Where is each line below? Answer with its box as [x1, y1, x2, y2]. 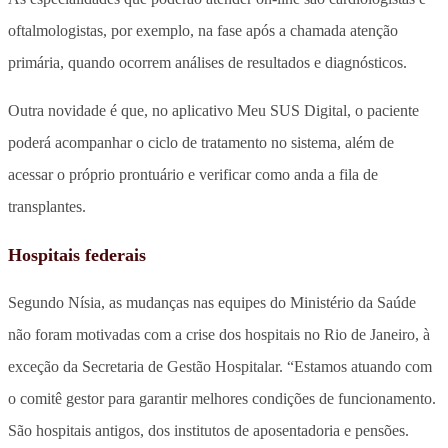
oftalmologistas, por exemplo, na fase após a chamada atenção [8, 21, 398, 39]
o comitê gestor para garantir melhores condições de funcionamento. [8, 389, 436, 407]
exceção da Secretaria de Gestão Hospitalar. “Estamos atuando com [8, 357, 432, 375]
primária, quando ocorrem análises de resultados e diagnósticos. [8, 53, 407, 71]
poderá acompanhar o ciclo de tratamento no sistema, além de [8, 133, 394, 151]
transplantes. [8, 197, 86, 215]
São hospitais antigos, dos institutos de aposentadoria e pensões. [8, 421, 409, 439]
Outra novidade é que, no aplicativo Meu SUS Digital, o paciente [8, 101, 419, 119]
